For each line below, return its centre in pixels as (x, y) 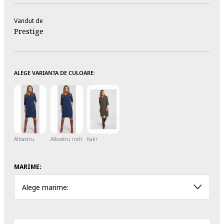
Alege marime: (45, 187)
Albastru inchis (68, 139)
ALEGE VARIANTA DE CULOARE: (54, 73)
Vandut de (28, 20)
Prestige (29, 31)
